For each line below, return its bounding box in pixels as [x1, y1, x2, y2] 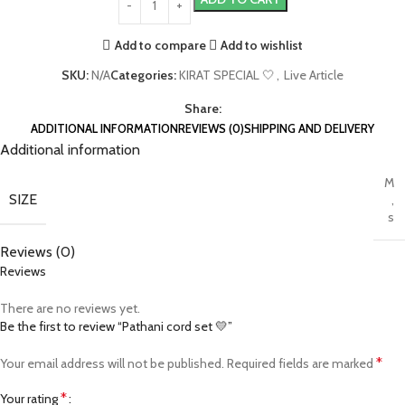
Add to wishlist [221, 36, 304, 53]
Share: [184, 100, 221, 118]
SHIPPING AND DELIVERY [244, 121, 374, 137]
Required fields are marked [227, 355, 376, 372]
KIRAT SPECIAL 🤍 [179, 67, 275, 84]
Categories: [110, 67, 176, 84]
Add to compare [114, 36, 206, 53]
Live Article [284, 67, 344, 84]
